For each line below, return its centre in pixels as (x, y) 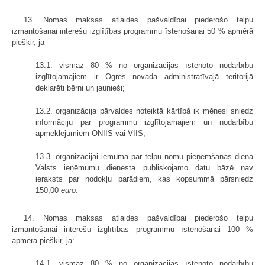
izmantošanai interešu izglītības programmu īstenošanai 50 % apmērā (132, 31)
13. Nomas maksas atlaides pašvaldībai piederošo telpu (138, 20)
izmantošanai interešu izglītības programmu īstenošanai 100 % (132, 229)
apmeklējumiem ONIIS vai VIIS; (91, 133)
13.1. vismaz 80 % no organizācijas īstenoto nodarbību (144, 65)
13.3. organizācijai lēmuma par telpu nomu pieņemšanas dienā (144, 156)
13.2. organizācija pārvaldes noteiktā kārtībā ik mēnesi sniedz (144, 111)
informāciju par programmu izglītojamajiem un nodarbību (144, 122)
